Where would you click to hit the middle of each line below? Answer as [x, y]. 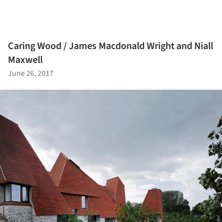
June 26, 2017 [31, 73]
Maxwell [25, 60]
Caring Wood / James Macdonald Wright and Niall [111, 46]
